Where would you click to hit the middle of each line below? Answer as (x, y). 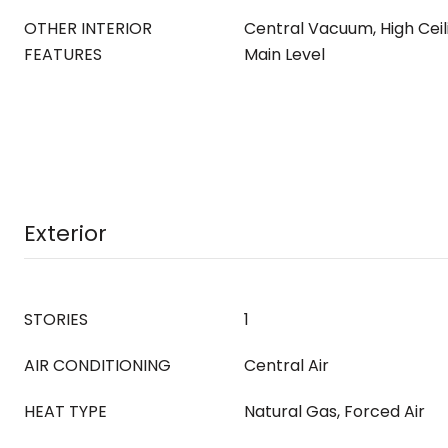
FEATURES (63, 54)
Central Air (286, 365)
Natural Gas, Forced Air (334, 411)
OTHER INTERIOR (88, 28)
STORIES (56, 319)
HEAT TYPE (65, 411)
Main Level (284, 54)
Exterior (65, 233)
